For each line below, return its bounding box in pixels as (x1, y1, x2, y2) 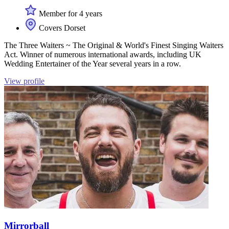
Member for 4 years (37, 9, 102, 18)
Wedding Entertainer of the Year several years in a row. (4, 59, 181, 68)
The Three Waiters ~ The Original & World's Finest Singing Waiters (4, 41, 223, 50)
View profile (4, 77, 44, 85)
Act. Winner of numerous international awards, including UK (4, 50, 201, 59)
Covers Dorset (37, 24, 85, 32)
